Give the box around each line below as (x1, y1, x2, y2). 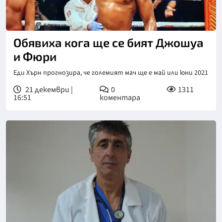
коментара (99, 92, 140, 103)
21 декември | (24, 84, 73, 95)
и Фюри (13, 49, 56, 63)
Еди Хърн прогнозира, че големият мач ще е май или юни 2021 (13, 67, 208, 78)
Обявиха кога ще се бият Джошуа (13, 35, 204, 50)
